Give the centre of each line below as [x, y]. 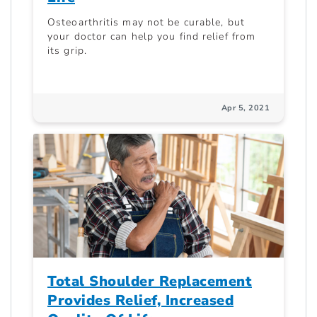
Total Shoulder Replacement [150, 282]
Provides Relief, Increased [140, 301]
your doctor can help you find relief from [152, 36]
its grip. [67, 50]
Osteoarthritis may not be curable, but [146, 22]
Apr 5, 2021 [245, 108]
